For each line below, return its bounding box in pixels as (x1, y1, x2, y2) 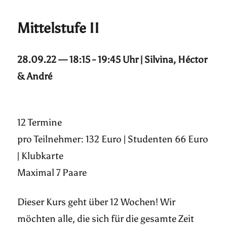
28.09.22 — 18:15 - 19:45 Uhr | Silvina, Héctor (17, 54, 208, 66)
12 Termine (17, 117, 62, 129)
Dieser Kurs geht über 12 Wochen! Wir (17, 196, 176, 208)
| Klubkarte (17, 150, 64, 162)
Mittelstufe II (17, 19, 100, 37)
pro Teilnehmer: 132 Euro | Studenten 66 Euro (17, 133, 209, 145)
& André (17, 70, 53, 83)
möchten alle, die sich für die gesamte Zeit (17, 213, 195, 225)
